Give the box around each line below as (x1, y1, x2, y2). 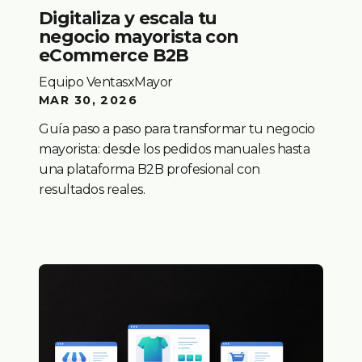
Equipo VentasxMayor (39, 74, 173, 90)
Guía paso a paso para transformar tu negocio (39, 120, 315, 137)
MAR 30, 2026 (39, 92, 138, 107)
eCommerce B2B (39, 44, 189, 66)
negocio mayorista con (39, 26, 238, 48)
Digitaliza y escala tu (39, 7, 217, 29)
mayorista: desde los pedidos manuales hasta (39, 141, 310, 157)
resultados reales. (39, 181, 145, 197)
